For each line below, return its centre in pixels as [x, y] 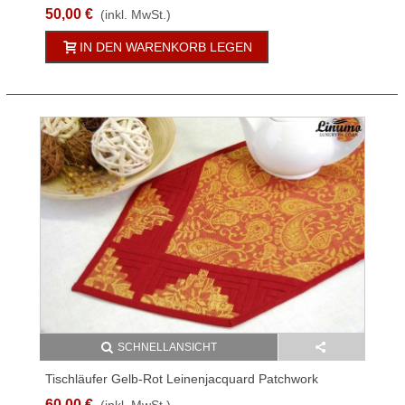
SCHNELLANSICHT [167, 348]
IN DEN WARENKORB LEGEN [166, 47]
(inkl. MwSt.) [136, 14]
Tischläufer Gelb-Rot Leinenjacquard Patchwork [182, 379]
